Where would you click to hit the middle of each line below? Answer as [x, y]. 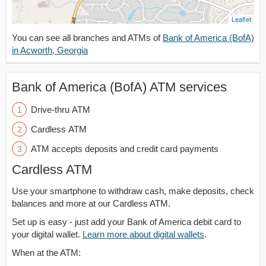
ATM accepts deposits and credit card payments [125, 149]
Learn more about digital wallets [143, 234]
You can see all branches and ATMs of [87, 38]
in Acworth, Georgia [50, 50]
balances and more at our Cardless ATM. [91, 203]
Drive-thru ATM [61, 110]
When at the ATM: [46, 253]
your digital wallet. [47, 234]
